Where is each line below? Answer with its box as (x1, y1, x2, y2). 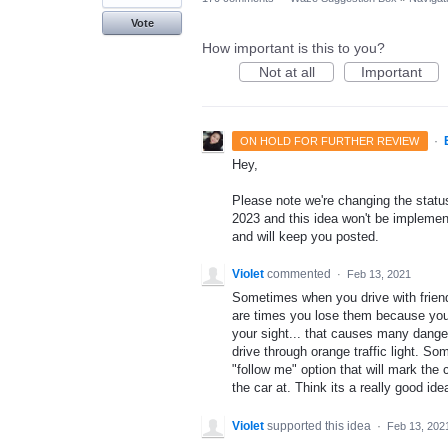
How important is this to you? (202, 40, 385, 56)
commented (267, 267, 334, 282)
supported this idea (267, 418, 374, 433)
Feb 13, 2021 (347, 268, 411, 281)
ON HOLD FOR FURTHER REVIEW (240, 135, 420, 147)
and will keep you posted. (232, 229, 379, 245)
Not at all (258, 64, 315, 80)
